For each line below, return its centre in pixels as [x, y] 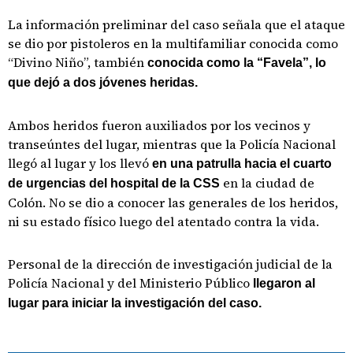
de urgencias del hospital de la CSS [114, 183]
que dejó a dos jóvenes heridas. [103, 82]
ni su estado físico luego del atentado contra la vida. [163, 221]
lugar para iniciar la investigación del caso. [135, 303]
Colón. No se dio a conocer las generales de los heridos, [173, 203]
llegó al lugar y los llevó [80, 163]
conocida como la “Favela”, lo [235, 63]
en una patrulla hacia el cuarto [242, 163]
